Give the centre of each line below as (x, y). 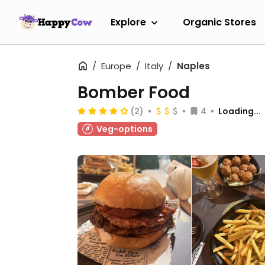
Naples (193, 66)
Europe (116, 66)
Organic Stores (219, 22)
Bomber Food (134, 93)
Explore (128, 22)
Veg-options (125, 129)
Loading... (240, 111)
